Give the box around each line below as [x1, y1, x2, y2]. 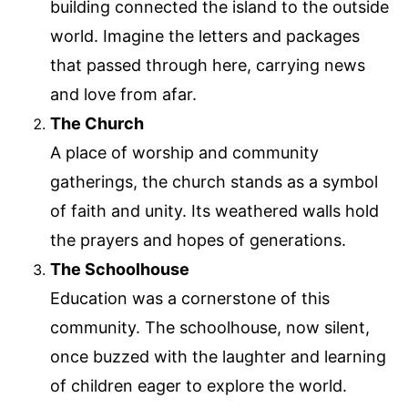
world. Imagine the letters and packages [50, 26, 360, 46]
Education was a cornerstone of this [50, 289, 330, 309]
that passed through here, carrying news [50, 56, 365, 76]
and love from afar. [50, 85, 197, 105]
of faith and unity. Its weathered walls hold [50, 201, 379, 221]
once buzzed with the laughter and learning [50, 347, 386, 367]
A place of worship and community [50, 143, 319, 163]
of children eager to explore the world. [50, 376, 347, 396]
